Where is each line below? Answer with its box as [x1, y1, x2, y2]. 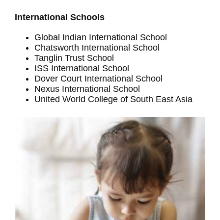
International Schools [15, 12, 105, 23]
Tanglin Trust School [34, 53, 114, 63]
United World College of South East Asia [34, 94, 192, 105]
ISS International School [34, 63, 129, 74]
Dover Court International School [34, 74, 163, 84]
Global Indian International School [34, 32, 167, 43]
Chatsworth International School [34, 43, 160, 53]
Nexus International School [34, 84, 140, 94]
